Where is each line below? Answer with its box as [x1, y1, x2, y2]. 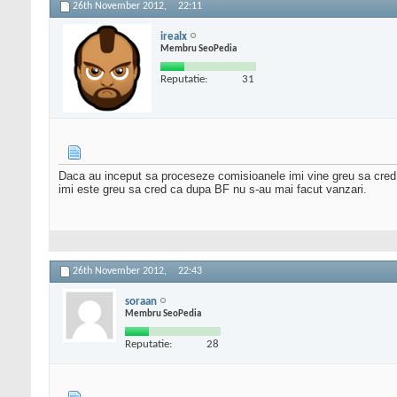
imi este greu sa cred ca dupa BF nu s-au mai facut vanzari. [58, 183, 367, 197]
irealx [160, 30, 187, 43]
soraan [125, 295, 157, 307]
